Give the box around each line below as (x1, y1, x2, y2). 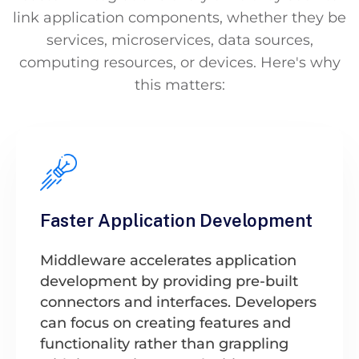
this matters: (134, 75, 225, 94)
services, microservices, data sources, (46, 30, 313, 49)
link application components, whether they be (13, 8, 346, 26)
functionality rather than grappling (40, 334, 288, 353)
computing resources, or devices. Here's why (18, 53, 341, 71)
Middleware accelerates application (40, 251, 296, 269)
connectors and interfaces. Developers (40, 292, 317, 311)
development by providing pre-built (40, 272, 298, 290)
